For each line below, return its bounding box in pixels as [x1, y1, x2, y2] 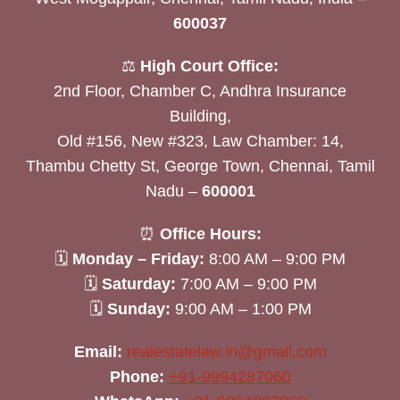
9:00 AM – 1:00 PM [170, 299, 312, 318]
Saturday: [101, 274, 176, 293]
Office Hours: [159, 224, 262, 243]
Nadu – [145, 181, 202, 200]
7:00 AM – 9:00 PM [175, 274, 317, 293]
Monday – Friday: [72, 249, 204, 268]
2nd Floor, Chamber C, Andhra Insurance [54, 81, 346, 100]
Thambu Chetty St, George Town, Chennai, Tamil [25, 156, 375, 175]
